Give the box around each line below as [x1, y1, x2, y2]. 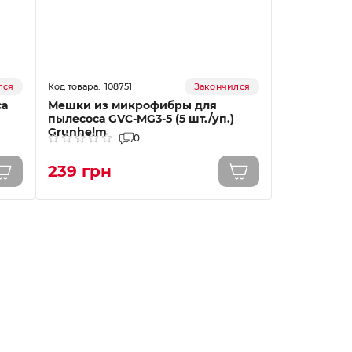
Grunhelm [48, 125, 108, 139]
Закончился [193, 81, 250, 92]
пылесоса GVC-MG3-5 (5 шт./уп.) [48, 112, 235, 126]
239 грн [48, 162, 112, 181]
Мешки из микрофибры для [48, 98, 218, 112]
